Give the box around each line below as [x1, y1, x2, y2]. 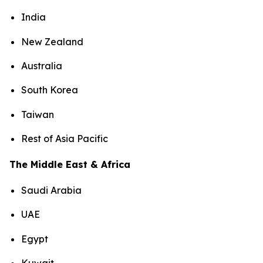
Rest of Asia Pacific [21, 133, 108, 144]
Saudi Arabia [21, 184, 82, 196]
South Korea [21, 84, 78, 96]
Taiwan [21, 108, 54, 120]
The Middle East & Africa [9, 159, 130, 170]
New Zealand [21, 35, 83, 48]
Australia [21, 60, 62, 72]
